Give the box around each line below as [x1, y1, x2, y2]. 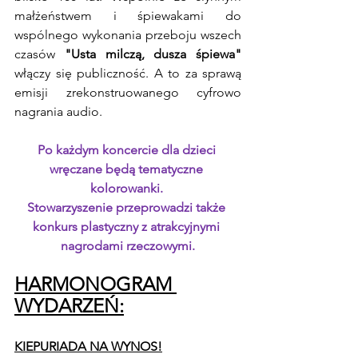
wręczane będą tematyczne [50, 161, 206, 177]
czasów [14, 46, 65, 62]
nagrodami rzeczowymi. [61, 238, 195, 253]
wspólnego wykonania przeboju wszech [14, 27, 241, 42]
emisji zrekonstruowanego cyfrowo [14, 85, 241, 100]
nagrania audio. [14, 104, 102, 119]
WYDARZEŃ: [14, 294, 124, 317]
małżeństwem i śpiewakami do [14, 8, 241, 23]
